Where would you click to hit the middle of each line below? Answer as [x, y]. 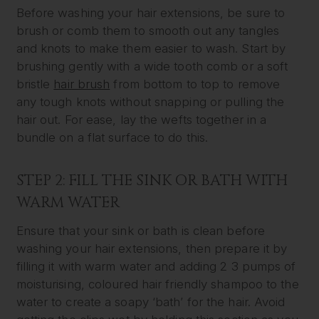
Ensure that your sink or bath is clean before [141, 231]
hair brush [82, 84]
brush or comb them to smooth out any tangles [147, 30]
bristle [35, 84]
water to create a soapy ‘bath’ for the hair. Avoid [151, 302]
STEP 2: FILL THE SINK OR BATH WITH [152, 181]
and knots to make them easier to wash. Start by [151, 48]
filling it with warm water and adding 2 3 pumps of [156, 267]
